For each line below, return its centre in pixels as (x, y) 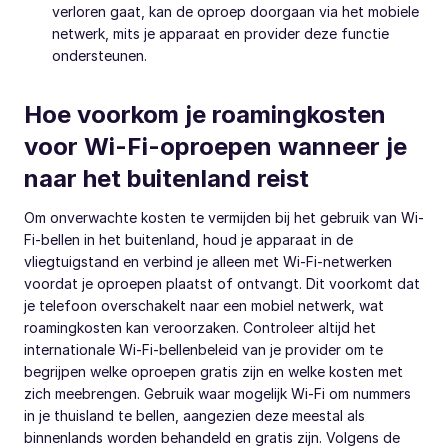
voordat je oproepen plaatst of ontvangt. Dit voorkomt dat (222, 284)
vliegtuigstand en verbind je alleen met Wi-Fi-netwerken (208, 262)
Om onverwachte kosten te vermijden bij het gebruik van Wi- (224, 218)
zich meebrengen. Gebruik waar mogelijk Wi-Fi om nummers (217, 394)
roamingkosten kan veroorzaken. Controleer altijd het (200, 328)
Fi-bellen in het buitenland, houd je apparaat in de (188, 240)
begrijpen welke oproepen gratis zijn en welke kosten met (213, 372)
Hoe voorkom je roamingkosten (205, 115)
